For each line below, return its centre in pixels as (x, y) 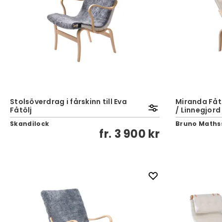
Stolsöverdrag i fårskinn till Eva (68, 102)
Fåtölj (21, 110)
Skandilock (30, 124)
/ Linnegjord (198, 110)
